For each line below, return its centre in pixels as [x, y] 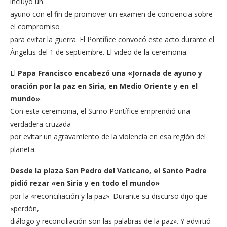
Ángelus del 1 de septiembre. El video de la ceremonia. [99, 52]
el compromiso [35, 26]
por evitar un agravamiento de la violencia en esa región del [108, 136]
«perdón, [25, 208]
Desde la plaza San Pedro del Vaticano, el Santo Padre [108, 170]
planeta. [23, 149]
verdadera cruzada [41, 124]
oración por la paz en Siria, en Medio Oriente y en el [104, 86]
